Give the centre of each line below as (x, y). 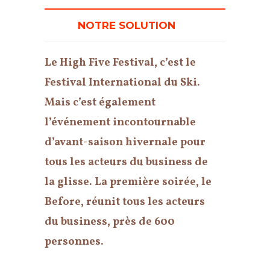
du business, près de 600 (110, 222)
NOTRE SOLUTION (128, 26)
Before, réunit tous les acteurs (125, 202)
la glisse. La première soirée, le (128, 183)
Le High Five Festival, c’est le (120, 63)
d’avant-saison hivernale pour (125, 143)
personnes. (74, 242)
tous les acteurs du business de (126, 163)
